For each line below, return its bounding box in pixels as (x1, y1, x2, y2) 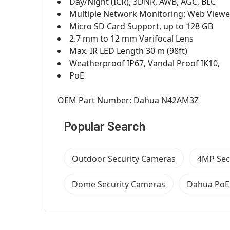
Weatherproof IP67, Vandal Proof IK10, (69, 57, 220, 69)
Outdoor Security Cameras (72, 152, 176, 164)
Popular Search (64, 118, 145, 133)
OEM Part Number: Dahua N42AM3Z (57, 94, 199, 106)
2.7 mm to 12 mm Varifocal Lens (69, 32, 194, 44)
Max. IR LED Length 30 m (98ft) (69, 45, 187, 56)
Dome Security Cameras (72, 178, 165, 190)
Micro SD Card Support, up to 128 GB (69, 20, 213, 32)
